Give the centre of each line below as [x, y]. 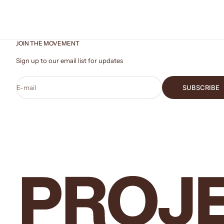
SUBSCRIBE [201, 87]
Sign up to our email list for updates [69, 60]
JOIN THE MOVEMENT [48, 43]
